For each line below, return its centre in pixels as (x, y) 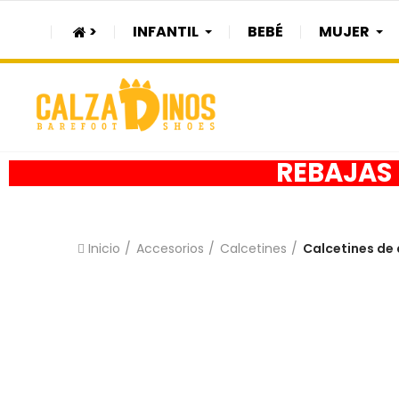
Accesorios (170, 248)
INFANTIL (166, 32)
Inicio (104, 248)
